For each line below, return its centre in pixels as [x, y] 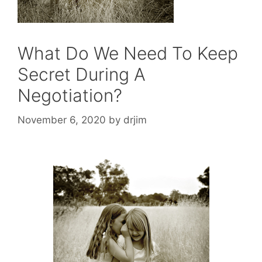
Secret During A [82, 75]
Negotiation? [70, 96]
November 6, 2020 [62, 120]
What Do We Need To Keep [128, 54]
